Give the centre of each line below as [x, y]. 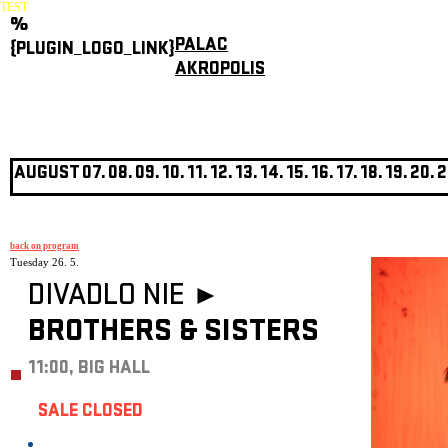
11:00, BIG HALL [89, 369]
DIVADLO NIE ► [124, 298]
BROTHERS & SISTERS [173, 333]
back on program [44, 245]
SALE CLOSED [90, 412]
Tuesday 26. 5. [44, 262]
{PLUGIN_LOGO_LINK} [92, 50]
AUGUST [47, 174]
